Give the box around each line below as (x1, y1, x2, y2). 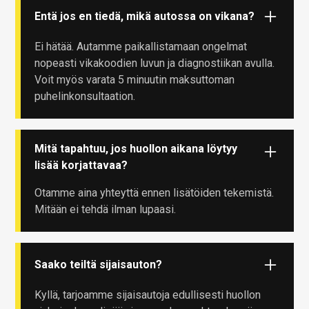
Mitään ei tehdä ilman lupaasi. (34, 202, 177, 216)
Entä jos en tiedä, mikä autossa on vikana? (34, 9, 255, 23)
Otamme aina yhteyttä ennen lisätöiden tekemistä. (34, 186, 275, 199)
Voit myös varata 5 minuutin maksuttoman (34, 72, 235, 86)
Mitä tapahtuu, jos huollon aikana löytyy (34, 141, 238, 155)
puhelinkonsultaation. (34, 89, 136, 103)
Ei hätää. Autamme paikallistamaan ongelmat (34, 39, 248, 53)
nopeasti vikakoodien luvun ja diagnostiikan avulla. (34, 56, 275, 70)
